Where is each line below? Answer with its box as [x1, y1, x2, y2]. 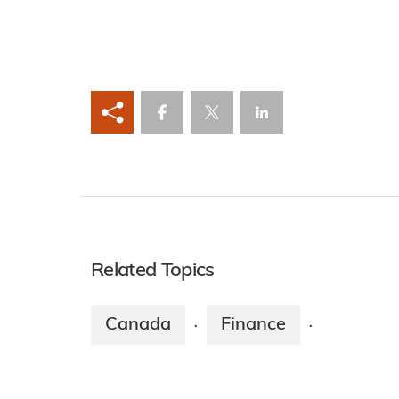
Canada [105, 315, 171, 334]
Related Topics [91, 260, 215, 281]
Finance [221, 315, 286, 334]
